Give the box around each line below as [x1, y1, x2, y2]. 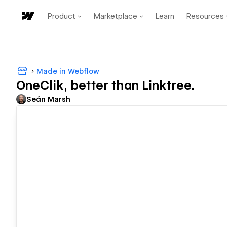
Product [48, 11, 75, 21]
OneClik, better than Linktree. [16, 78, 195, 93]
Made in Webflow [36, 67, 99, 75]
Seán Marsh [26, 95, 70, 104]
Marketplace [94, 11, 137, 21]
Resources [186, 11, 224, 21]
